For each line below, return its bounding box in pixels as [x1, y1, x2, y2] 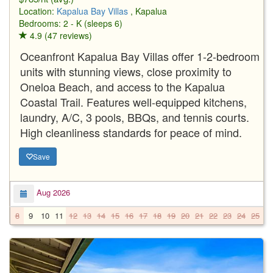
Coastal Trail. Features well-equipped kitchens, [20, 93, 247, 110]
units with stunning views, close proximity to [20, 63, 232, 79]
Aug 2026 [34, 186, 70, 199]
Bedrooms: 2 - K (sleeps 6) [19, 16, 122, 29]
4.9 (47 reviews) [27, 29, 92, 41]
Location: [19, 4, 57, 17]
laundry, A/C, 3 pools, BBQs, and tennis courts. [20, 108, 249, 125]
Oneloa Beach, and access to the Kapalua [20, 78, 225, 94]
